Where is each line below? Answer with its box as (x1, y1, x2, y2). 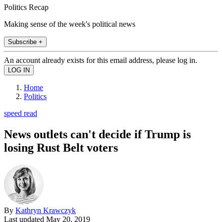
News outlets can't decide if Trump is (4, 127, 191, 141)
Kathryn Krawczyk (15, 206, 76, 215)
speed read (4, 109, 37, 117)
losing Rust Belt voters (4, 141, 118, 154)
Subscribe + (8, 38, 43, 46)
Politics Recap (4, 2, 49, 11)
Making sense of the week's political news (4, 19, 135, 28)
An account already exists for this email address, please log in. (4, 55, 197, 64)
